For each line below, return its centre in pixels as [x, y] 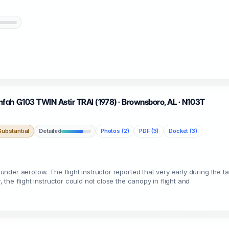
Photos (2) [115, 131]
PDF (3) [149, 131]
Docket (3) [183, 131]
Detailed [50, 131]
